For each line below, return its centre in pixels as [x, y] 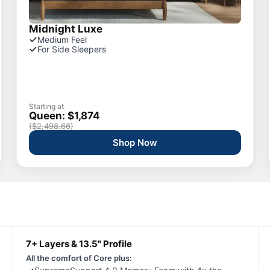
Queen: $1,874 [64, 116]
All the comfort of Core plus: [79, 258]
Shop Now [135, 143]
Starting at [46, 106]
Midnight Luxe [65, 29]
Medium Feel [62, 39]
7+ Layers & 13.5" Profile [79, 244]
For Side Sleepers [71, 49]
